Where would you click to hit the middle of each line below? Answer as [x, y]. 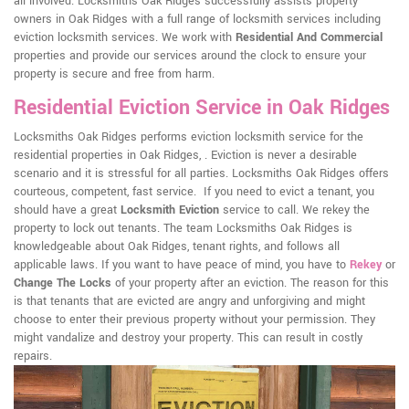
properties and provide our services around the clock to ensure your [190, 56]
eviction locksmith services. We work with [125, 38]
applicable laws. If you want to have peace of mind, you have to [182, 265]
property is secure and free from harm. [114, 74]
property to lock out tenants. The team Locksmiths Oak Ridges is [183, 229]
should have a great [67, 210]
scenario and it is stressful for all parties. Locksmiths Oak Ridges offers [201, 174]
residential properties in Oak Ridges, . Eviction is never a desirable [185, 156]
